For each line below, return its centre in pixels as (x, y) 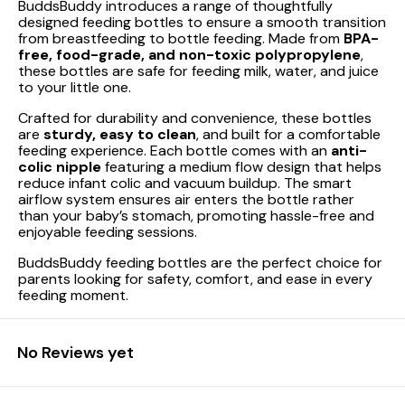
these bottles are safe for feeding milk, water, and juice (198, 71)
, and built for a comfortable (288, 134)
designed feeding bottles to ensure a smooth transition (202, 22)
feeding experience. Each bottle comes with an (174, 151)
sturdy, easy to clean (120, 134)
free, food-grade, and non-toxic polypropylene (189, 55)
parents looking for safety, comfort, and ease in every (195, 279)
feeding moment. (73, 295)
